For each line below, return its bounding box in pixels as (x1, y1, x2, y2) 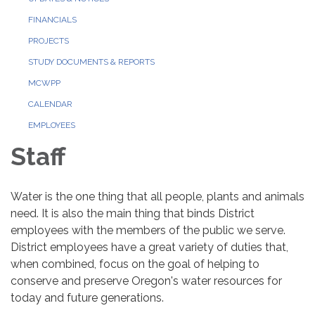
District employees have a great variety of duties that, (11, 240, 288, 254)
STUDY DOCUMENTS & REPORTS (28, 57, 155, 67)
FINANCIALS (28, 15, 77, 25)
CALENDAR (28, 99, 72, 109)
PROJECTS (28, 36, 69, 46)
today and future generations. (11, 291, 164, 304)
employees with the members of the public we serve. (11, 224, 285, 237)
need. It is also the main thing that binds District (11, 207, 255, 220)
